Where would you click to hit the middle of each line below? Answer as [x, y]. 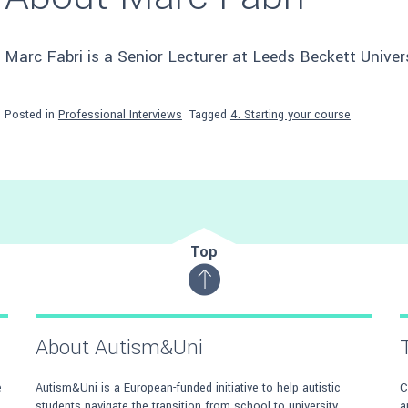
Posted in [31, 114]
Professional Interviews [120, 114]
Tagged [209, 114]
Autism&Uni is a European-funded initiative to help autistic [188, 388]
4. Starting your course [290, 114]
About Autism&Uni [119, 347]
